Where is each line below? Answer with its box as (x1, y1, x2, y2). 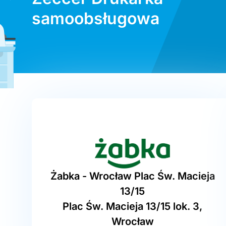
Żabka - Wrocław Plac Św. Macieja (50, 170, 215, 183)
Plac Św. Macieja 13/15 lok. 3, (63, 200, 203, 213)
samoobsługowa (32, 9, 159, 28)
